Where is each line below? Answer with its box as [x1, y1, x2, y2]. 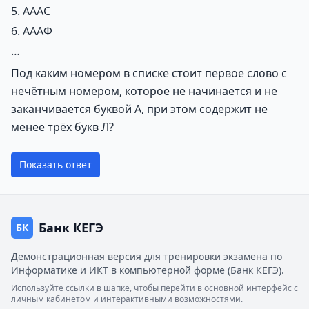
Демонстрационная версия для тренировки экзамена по [11, 250, 282, 263]
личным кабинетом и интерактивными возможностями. [11, 293, 243, 305]
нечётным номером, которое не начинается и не [11, 83, 277, 99]
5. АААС [11, 3, 50, 19]
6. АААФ [11, 23, 52, 39]
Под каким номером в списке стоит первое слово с [11, 66, 287, 81]
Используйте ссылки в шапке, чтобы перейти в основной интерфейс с [11, 282, 298, 294]
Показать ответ [19, 158, 92, 171]
